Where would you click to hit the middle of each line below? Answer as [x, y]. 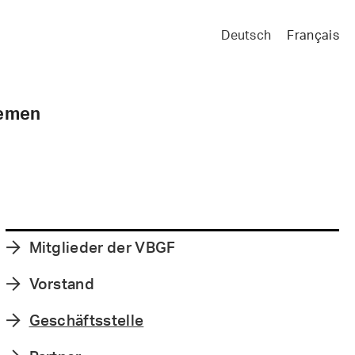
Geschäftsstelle [86, 320]
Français [313, 35]
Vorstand [62, 283]
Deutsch [246, 35]
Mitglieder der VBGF [102, 247]
